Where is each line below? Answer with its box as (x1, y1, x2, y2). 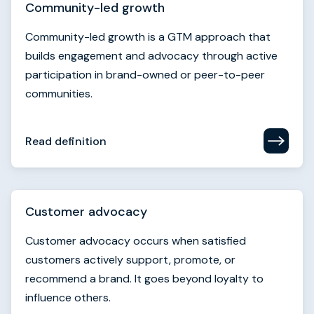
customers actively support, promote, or (25, 252, 235, 267)
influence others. (25, 290, 111, 305)
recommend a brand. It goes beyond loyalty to (25, 271, 264, 286)
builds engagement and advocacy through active (25, 48, 278, 63)
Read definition (25, 133, 107, 149)
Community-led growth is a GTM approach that (25, 29, 271, 44)
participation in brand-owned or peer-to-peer (25, 67, 265, 82)
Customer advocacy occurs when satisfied (25, 233, 246, 248)
